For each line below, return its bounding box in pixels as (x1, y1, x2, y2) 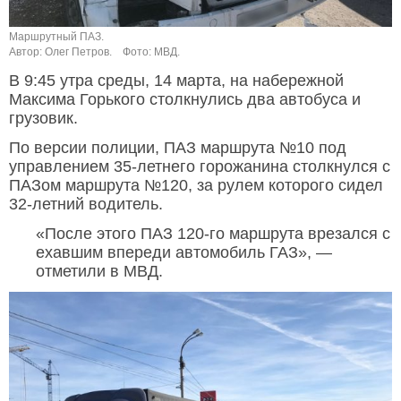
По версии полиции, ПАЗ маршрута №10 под (9, 139, 346, 158)
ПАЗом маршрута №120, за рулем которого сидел (9, 176, 383, 195)
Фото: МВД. (123, 46, 180, 59)
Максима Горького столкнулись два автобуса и (9, 90, 361, 109)
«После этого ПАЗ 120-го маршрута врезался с (36, 225, 390, 243)
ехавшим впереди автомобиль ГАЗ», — (36, 243, 332, 262)
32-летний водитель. (9, 195, 163, 214)
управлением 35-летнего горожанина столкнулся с (9, 158, 390, 176)
